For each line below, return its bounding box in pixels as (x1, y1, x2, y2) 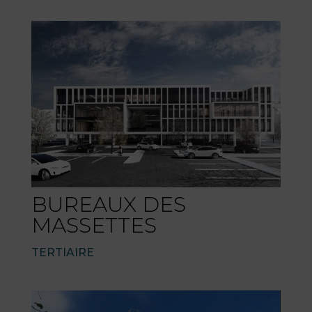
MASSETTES (31, 212, 157, 239)
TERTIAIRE (31, 246, 94, 260)
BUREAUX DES (31, 192, 186, 218)
